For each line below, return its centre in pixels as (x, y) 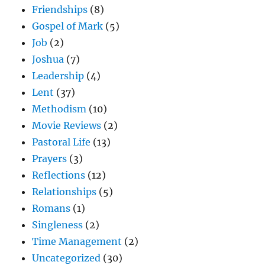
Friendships (60, 9)
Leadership (58, 75)
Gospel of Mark (68, 26)
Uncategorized (67, 258)
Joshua (48, 59)
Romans (51, 208)
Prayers (50, 158)
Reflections (59, 175)
